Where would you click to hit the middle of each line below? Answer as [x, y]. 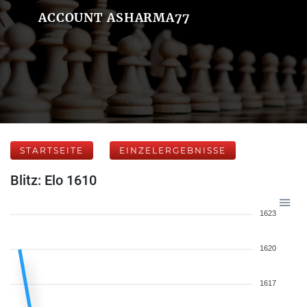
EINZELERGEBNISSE [173, 150]
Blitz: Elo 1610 [53, 180]
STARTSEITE [52, 150]
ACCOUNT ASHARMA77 [114, 17]
